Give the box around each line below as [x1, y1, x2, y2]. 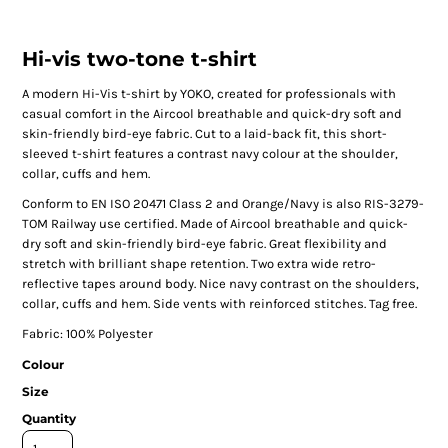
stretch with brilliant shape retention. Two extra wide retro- [21, 255, 376, 271]
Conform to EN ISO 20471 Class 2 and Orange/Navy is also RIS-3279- [21, 195, 424, 211]
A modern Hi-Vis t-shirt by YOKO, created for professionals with [21, 85, 396, 101]
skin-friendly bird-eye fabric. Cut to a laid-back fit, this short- [21, 125, 387, 141]
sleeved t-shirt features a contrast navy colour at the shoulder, [21, 145, 398, 161]
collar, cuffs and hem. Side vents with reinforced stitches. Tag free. [21, 295, 417, 311]
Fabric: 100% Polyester [21, 325, 153, 341]
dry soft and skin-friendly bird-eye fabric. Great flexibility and [21, 235, 387, 251]
